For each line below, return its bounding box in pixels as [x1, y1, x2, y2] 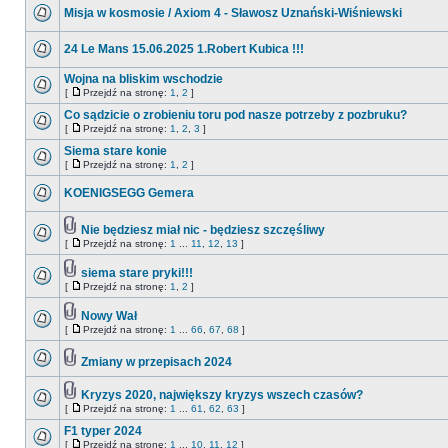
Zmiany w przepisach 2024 [81, 355, 232, 369]
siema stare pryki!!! [81, 266, 193, 280]
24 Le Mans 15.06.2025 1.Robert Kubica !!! [64, 42, 304, 56]
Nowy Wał [81, 309, 137, 323]
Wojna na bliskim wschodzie [64, 72, 223, 86]
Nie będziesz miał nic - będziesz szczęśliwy [81, 223, 325, 237]
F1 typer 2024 [64, 424, 142, 438]
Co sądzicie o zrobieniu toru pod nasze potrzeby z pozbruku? [64, 108, 407, 122]
